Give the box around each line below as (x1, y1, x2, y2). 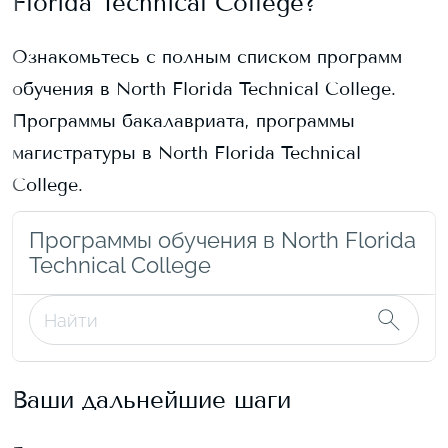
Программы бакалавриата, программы (12, 110, 355, 132)
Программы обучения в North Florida (29, 227, 416, 253)
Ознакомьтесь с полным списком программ (12, 46, 402, 68)
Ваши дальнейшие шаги (12, 385, 291, 414)
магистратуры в (12, 142, 158, 164)
